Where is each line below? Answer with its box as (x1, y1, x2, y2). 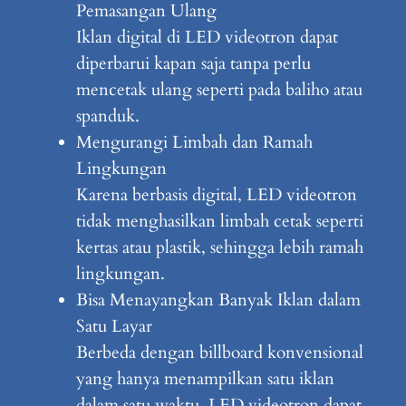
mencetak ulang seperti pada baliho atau (75, 78, 362, 102)
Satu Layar (75, 314, 152, 339)
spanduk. (75, 104, 140, 129)
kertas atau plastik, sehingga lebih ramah (75, 236, 363, 260)
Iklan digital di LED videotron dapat (75, 25, 338, 50)
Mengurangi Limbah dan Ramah (75, 130, 313, 155)
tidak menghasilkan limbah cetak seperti (75, 209, 363, 234)
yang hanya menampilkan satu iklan (75, 367, 334, 391)
